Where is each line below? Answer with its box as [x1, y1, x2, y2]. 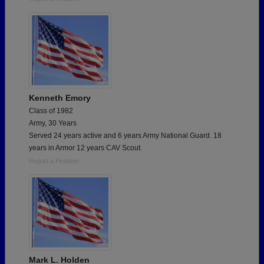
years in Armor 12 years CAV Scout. [29, 144, 142, 153]
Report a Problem [29, 157, 79, 165]
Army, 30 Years [29, 119, 77, 128]
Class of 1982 [29, 107, 73, 115]
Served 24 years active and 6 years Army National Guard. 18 [29, 131, 222, 140]
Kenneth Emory [29, 93, 91, 103]
